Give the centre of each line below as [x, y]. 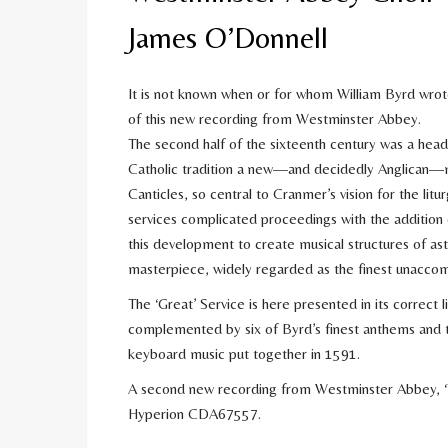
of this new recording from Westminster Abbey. [274, 119]
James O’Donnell [228, 38]
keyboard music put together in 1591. [244, 354]
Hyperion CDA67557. [194, 414]
